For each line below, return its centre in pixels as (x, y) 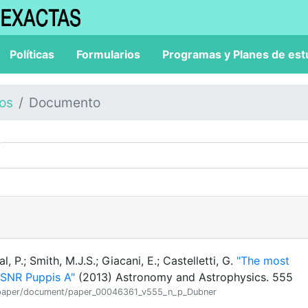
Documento (65, 102)
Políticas (32, 54)
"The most (263, 261)
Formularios (108, 54)
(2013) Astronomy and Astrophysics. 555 (184, 277)
